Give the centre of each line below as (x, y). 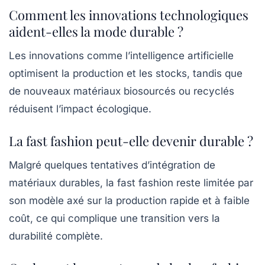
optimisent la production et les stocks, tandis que (126, 74)
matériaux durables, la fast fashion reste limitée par (131, 183)
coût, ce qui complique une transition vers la (114, 219)
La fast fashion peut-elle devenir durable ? (131, 141)
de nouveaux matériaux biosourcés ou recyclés (122, 91)
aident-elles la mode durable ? (96, 32)
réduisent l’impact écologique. (80, 109)
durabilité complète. (56, 236)
